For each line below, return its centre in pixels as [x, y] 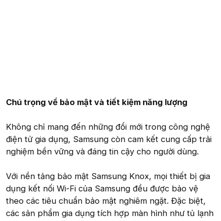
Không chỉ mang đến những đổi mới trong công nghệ [108, 127]
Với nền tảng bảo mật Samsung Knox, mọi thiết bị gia [108, 176]
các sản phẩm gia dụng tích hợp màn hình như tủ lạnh [110, 213]
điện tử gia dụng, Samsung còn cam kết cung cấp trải [109, 139]
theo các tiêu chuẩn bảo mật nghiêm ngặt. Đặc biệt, [106, 201]
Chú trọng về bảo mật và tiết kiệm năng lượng [97, 102]
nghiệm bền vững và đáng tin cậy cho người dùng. [102, 151]
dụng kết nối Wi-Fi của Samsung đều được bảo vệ [102, 188]
